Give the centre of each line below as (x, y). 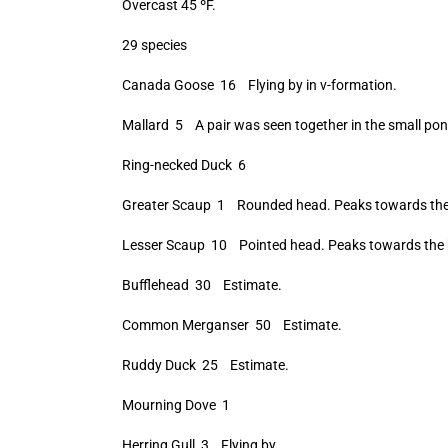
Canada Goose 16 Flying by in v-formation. (259, 85)
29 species (154, 45)
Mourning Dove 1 (175, 405)
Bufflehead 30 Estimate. (201, 285)
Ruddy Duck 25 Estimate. (205, 365)
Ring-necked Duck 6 (183, 165)
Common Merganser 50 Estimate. (231, 325)
